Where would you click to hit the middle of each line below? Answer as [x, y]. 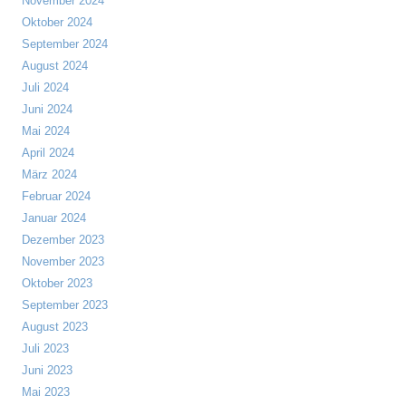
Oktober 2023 [57, 283]
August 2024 [55, 66]
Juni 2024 [47, 109]
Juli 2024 [45, 87]
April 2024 [48, 153]
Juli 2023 [45, 348]
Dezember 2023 [63, 240]
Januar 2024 [54, 218]
